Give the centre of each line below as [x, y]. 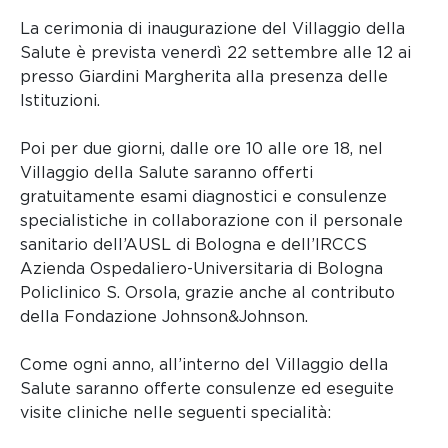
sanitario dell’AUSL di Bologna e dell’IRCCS [193, 245]
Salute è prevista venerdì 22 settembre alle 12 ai [215, 53]
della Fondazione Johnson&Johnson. [164, 317]
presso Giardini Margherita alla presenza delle [204, 77]
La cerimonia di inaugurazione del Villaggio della [212, 29]
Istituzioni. [60, 101]
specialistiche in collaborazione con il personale [211, 221]
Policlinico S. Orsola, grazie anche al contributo [207, 293]
